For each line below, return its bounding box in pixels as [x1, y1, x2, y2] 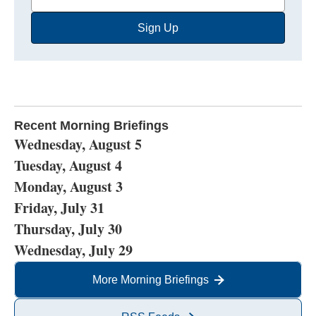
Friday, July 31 [14, 197, 104, 218]
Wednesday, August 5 [14, 134, 142, 154]
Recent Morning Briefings [14, 119, 169, 133]
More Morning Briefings [92, 274, 209, 286]
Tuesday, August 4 [14, 155, 122, 176]
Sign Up [138, 22, 178, 34]
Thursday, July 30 [14, 219, 122, 239]
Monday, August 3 [14, 176, 123, 197]
